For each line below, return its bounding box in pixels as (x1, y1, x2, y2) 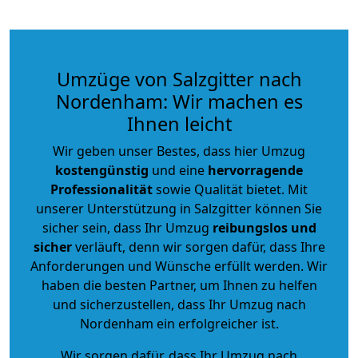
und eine (149, 161, 208, 179)
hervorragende (208, 161, 303, 179)
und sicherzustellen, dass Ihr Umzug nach (52, 295, 306, 313)
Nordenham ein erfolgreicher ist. (79, 314, 279, 332)
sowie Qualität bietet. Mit (153, 180, 308, 198)
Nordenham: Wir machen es (55, 88, 303, 114)
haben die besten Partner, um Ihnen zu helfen (41, 276, 317, 294)
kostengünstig (55, 161, 149, 179)
